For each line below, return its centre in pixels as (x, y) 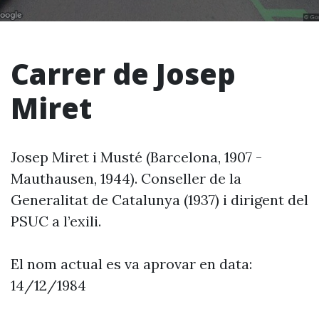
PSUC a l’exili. (56, 221)
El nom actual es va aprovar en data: (131, 264)
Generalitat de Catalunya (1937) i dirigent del (159, 200)
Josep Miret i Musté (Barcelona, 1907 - (136, 157)
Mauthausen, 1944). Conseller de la (126, 178)
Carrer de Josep (123, 74)
